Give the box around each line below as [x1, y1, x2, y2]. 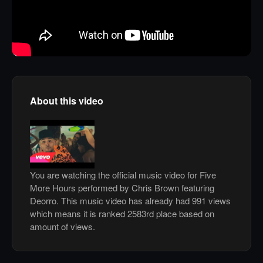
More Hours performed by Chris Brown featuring [30, 181, 214, 194]
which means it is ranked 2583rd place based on [30, 207, 214, 220]
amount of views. [30, 220, 95, 232]
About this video [30, 94, 103, 108]
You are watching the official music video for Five [30, 168, 216, 181]
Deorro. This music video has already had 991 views [30, 194, 231, 207]
